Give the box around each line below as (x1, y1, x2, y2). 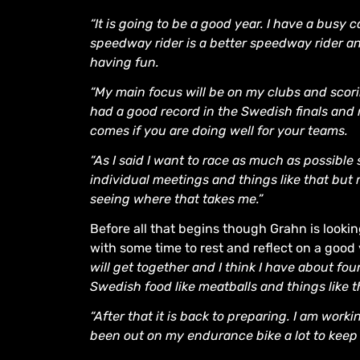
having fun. (90, 54, 159, 70)
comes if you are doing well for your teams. (90, 122, 348, 138)
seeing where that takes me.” (90, 190, 263, 207)
